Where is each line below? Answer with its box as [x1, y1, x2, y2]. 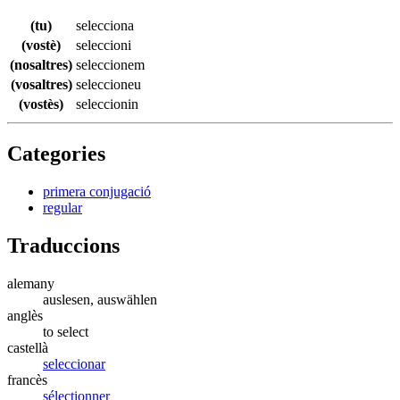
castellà [7, 339, 48, 355]
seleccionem [76, 56, 145, 72]
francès [7, 371, 47, 387]
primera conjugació [43, 183, 151, 199]
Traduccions [7, 233, 120, 257]
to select [43, 323, 88, 339]
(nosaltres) [10, 56, 72, 72]
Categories [7, 141, 105, 165]
